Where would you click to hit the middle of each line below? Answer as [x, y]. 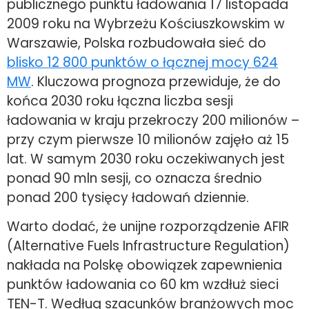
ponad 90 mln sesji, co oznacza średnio [134, 178]
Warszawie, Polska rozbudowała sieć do [137, 43]
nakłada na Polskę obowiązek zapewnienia [144, 266]
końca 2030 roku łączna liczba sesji [120, 101]
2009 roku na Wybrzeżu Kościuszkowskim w [146, 23]
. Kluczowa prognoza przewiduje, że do [156, 81]
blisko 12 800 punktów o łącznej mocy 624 [142, 62]
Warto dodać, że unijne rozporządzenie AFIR [148, 227]
